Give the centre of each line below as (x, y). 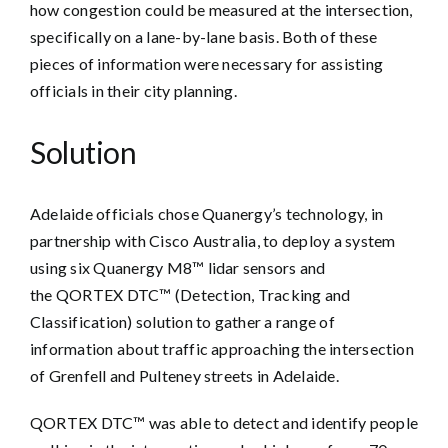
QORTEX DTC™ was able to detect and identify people (224, 422)
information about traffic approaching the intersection (222, 348)
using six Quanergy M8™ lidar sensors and (178, 267)
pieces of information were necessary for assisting (206, 63)
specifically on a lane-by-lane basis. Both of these (204, 36)
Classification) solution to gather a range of (182, 321)
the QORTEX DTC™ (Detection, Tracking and (190, 294)
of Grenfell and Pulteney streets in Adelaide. (184, 375)
